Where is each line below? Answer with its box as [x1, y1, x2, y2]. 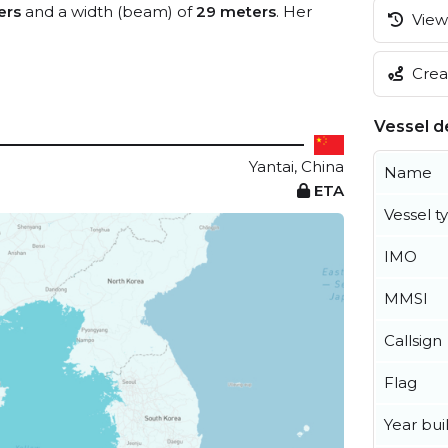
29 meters [196, 2, 276, 21]
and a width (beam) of [21, 2, 196, 21]
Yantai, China [249, 157, 344, 176]
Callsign [384, 330, 442, 350]
